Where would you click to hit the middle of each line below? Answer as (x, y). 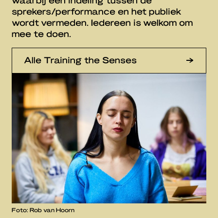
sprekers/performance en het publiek (97, 11)
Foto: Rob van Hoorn (43, 209)
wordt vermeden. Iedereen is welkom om (102, 22)
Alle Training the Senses (80, 60)
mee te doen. (41, 34)
